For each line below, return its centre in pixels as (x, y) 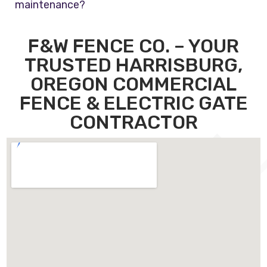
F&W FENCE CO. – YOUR (133, 46)
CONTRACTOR (133, 122)
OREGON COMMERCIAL (133, 84)
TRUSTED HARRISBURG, (133, 65)
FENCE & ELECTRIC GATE (133, 103)
